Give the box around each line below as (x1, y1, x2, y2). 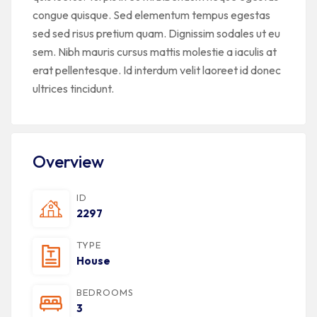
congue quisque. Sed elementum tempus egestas (33, 8, 270, 22)
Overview (33, 151, 104, 172)
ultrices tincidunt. (33, 81, 114, 96)
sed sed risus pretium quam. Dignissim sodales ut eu (33, 26, 280, 40)
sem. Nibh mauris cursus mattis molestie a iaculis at (33, 45, 277, 59)
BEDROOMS (76, 287, 134, 298)
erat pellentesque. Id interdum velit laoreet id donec (33, 63, 281, 77)
